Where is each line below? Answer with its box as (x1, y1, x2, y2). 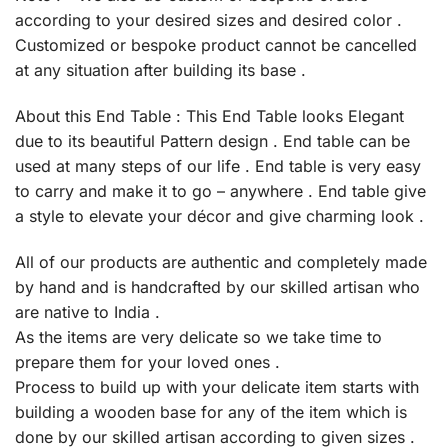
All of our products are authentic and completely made (15, 251, 427, 272)
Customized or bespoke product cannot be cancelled (15, 34, 417, 55)
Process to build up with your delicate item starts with (15, 376, 419, 397)
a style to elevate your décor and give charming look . (15, 205, 424, 226)
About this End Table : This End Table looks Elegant (15, 105, 404, 126)
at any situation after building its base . (15, 59, 306, 80)
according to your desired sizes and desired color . (15, 9, 402, 30)
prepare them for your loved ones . (15, 351, 280, 372)
